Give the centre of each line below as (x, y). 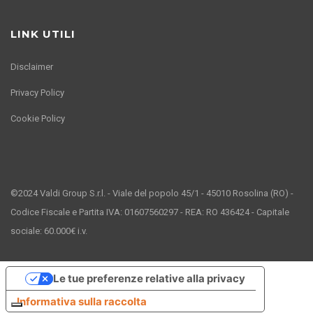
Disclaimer (32, 66)
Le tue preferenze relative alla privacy (149, 279)
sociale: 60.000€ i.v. (49, 231)
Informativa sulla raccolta (81, 301)
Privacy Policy (37, 92)
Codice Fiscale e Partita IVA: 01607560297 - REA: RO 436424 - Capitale (150, 212)
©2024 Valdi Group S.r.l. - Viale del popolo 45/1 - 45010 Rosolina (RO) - (152, 193)
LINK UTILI (43, 34)
